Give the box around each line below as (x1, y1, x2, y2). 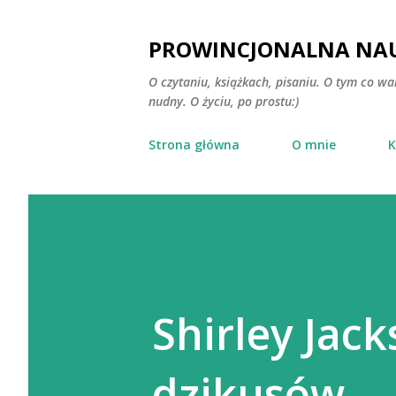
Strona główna (148, 136, 240, 153)
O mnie (292, 136, 336, 153)
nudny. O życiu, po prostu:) (148, 93, 299, 110)
